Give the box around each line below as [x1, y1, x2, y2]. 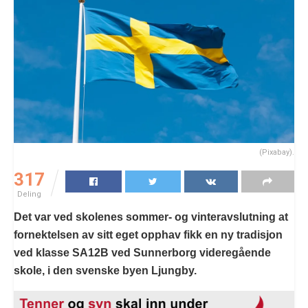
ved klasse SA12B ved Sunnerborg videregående [14, 246, 271, 258]
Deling [17, 189, 41, 199]
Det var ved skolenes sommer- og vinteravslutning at [14, 210, 288, 223]
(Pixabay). [259, 147, 294, 157]
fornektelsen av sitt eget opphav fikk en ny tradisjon [14, 228, 283, 241]
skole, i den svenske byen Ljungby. [14, 264, 197, 276]
